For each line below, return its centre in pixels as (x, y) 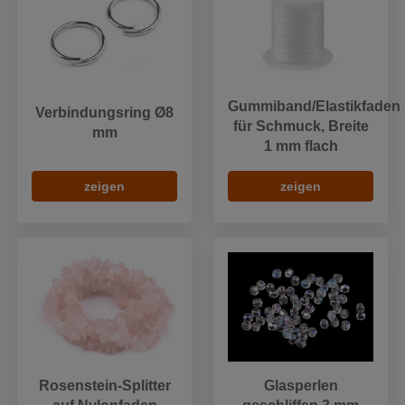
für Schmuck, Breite (301, 126)
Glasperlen (301, 385)
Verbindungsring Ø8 (104, 113)
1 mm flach (301, 146)
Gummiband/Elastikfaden (314, 106)
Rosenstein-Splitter (104, 385)
